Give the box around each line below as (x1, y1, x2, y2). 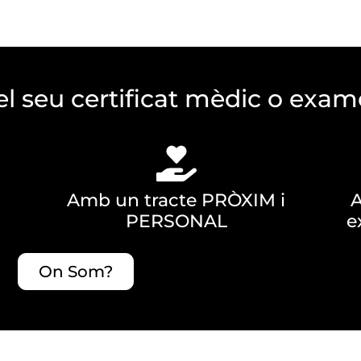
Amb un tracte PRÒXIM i (67, 189, 286, 211)
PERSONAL (125, 210, 227, 232)
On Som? (38, 261, 113, 281)
